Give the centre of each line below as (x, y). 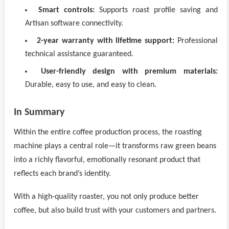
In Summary (39, 112)
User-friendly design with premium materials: (129, 72)
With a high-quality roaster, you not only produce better (106, 197)
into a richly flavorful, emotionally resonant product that (107, 160)
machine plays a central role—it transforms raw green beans (115, 146)
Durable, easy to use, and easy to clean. (91, 85)
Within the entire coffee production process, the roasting (108, 132)
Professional (196, 41)
